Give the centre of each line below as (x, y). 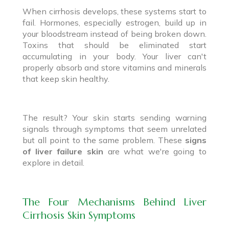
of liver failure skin (63, 151)
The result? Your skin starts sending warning (114, 117)
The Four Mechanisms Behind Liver (114, 202)
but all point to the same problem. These (104, 140)
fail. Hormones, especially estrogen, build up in (114, 22)
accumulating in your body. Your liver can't (114, 56)
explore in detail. (53, 162)
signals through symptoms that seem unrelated (114, 129)
